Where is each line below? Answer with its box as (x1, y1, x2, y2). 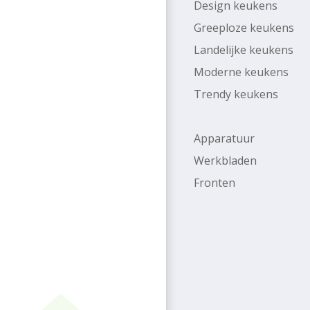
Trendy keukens (194, 86, 278, 102)
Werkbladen (194, 152, 257, 168)
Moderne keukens (194, 64, 289, 80)
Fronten (194, 174, 235, 190)
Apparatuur (194, 130, 255, 146)
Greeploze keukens (194, 19, 294, 35)
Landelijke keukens (194, 42, 293, 57)
